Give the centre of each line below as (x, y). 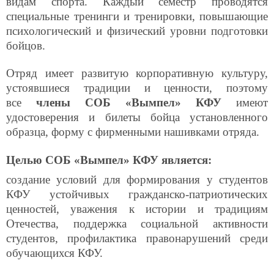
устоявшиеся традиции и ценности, (109, 88)
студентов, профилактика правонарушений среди (137, 238)
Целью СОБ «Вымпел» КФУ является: (109, 160)
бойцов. (26, 46)
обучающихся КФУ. (54, 253)
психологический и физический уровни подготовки (137, 31)
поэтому (247, 88)
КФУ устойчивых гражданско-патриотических (137, 194)
